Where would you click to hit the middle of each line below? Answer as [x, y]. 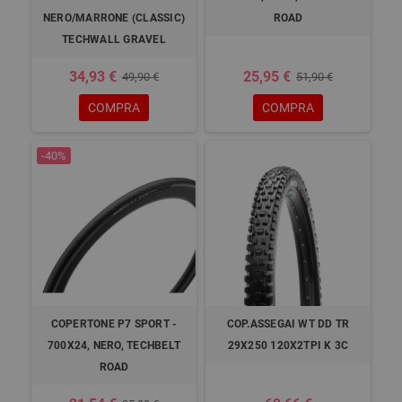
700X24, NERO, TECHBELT [114, 345]
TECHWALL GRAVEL [114, 39]
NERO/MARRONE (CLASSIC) [114, 18]
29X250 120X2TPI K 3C [288, 345]
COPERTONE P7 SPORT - [114, 324]
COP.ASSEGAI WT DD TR [288, 324]
